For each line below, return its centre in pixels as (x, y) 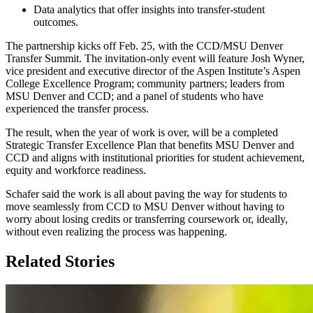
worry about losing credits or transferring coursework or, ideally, (147, 219)
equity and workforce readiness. (79, 170)
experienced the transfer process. (79, 108)
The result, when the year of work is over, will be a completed (142, 132)
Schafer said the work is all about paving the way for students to (146, 194)
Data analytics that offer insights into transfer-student (149, 9)
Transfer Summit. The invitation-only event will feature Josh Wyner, (155, 58)
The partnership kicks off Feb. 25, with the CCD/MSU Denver (144, 45)
